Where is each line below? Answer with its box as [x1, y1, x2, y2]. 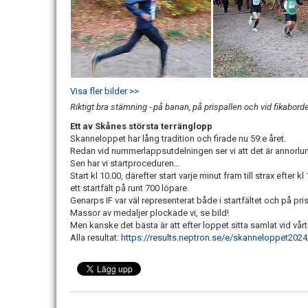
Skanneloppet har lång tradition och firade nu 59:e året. [70, 133, 286, 144]
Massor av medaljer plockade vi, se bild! [70, 208, 229, 218]
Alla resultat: [70, 232, 121, 243]
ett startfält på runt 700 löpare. [70, 183, 189, 193]
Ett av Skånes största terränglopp [70, 121, 212, 131]
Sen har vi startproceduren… [70, 158, 180, 168]
